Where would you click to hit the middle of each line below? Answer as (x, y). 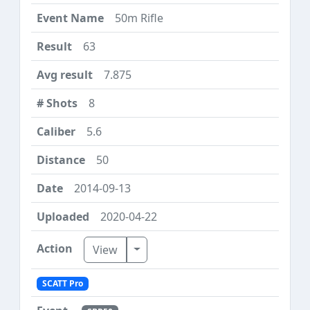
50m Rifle (139, 18)
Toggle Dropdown (180, 249)
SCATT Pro (62, 284)
